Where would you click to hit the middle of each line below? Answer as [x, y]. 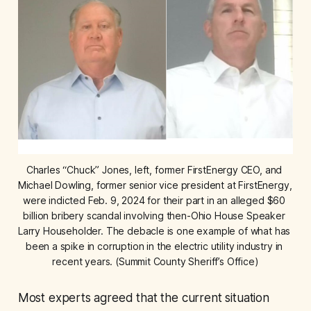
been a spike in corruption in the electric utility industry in [154, 246]
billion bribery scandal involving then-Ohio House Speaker [154, 216]
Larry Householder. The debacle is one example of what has [154, 231]
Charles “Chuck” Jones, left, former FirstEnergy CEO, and [154, 170]
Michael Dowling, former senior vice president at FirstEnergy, [155, 185]
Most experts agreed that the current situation [143, 298]
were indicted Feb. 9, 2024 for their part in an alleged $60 [154, 201]
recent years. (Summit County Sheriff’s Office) [155, 262]
